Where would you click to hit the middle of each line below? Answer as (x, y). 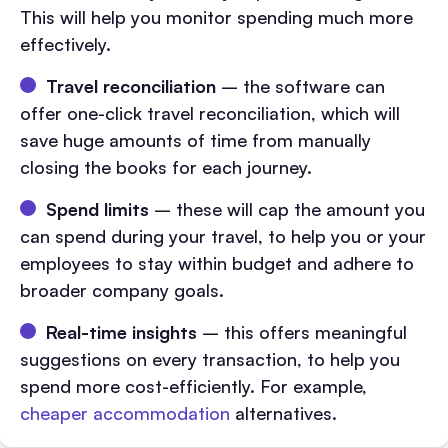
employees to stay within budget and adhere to (217, 262)
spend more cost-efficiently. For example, (193, 385)
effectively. (65, 43)
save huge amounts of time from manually (195, 139)
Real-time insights (121, 331)
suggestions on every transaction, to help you (210, 358)
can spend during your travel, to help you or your (223, 235)
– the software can (300, 85)
